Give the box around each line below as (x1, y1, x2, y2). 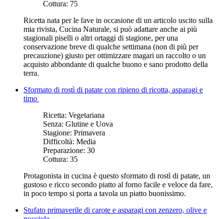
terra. (23, 68, 39, 77)
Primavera (74, 128, 105, 137)
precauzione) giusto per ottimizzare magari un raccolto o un (23, 51, 206, 60)
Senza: (43, 119, 66, 128)
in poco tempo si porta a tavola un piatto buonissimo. (23, 189, 186, 197)
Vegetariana (68, 110, 105, 119)
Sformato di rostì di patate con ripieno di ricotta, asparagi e (23, 85, 203, 94)
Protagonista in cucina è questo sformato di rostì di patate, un (23, 171, 210, 180)
